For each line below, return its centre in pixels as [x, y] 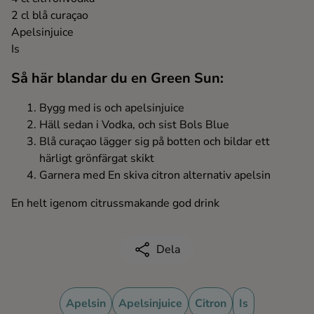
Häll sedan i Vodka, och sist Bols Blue [134, 125]
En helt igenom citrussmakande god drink [115, 204]
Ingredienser [71, 18]
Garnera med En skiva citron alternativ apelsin [155, 176]
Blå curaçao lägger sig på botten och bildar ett [155, 142]
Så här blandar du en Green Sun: [117, 78]
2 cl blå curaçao [50, 16]
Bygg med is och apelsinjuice [112, 108]
